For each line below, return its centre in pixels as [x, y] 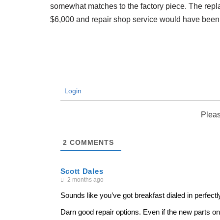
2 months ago [84, 180]
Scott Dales [82, 171]
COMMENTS [90, 142]
